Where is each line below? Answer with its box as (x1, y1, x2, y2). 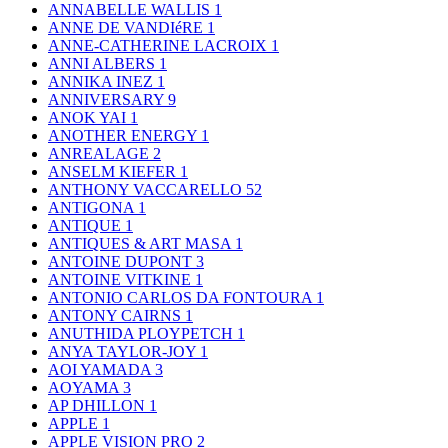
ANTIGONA (48, 199, 138, 217)
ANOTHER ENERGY (48, 127, 201, 145)
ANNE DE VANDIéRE (48, 19, 207, 37)
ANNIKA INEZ (48, 73, 157, 91)
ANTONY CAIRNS (48, 307, 185, 325)
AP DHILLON (48, 397, 149, 415)
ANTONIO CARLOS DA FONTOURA (48, 289, 316, 307)
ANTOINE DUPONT (48, 253, 196, 271)
